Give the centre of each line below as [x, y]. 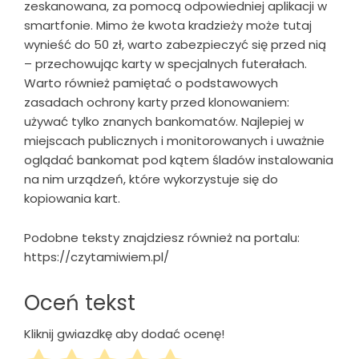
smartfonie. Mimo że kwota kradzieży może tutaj [168, 25]
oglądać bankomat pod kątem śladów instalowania [179, 159]
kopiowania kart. [72, 198]
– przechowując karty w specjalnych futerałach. [165, 63]
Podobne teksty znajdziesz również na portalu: [162, 237]
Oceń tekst [80, 303]
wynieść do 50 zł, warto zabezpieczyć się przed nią [175, 44]
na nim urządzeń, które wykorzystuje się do [151, 179]
